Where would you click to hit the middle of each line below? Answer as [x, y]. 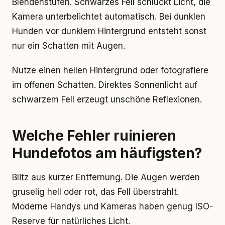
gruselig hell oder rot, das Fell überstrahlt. [95, 192]
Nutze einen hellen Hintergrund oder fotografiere [110, 70]
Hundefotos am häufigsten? [107, 153]
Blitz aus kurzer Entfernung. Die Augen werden [106, 177]
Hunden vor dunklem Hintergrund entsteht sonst [109, 31]
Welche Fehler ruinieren [94, 136]
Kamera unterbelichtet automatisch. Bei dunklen [109, 17]
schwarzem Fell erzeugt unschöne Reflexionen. [107, 99]
